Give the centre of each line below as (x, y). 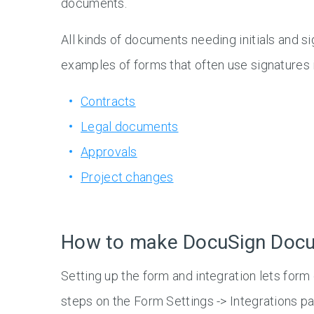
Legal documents (130, 127)
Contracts (108, 102)
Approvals (109, 152)
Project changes (127, 177)
